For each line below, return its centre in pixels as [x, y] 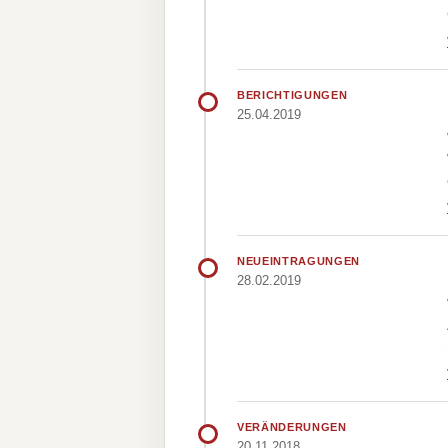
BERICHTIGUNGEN [292, 95]
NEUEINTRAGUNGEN [298, 261]
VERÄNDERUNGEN [292, 427]
